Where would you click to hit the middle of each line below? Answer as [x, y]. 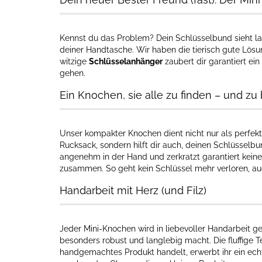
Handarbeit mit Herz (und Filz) [133, 190]
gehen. [73, 73]
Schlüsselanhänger [126, 61]
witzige [74, 61]
